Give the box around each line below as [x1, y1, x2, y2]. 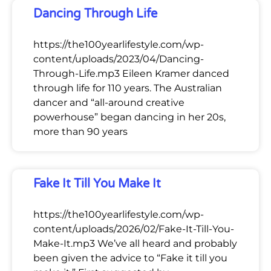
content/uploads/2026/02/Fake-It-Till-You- [33, 223, 234, 235]
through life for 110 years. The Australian [33, 82, 222, 94]
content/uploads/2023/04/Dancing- [33, 53, 204, 65]
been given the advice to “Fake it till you [33, 252, 227, 264]
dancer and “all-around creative [33, 96, 184, 108]
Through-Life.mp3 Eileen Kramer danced [33, 67, 229, 79]
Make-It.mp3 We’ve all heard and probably [33, 237, 237, 249]
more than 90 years [33, 125, 128, 137]
